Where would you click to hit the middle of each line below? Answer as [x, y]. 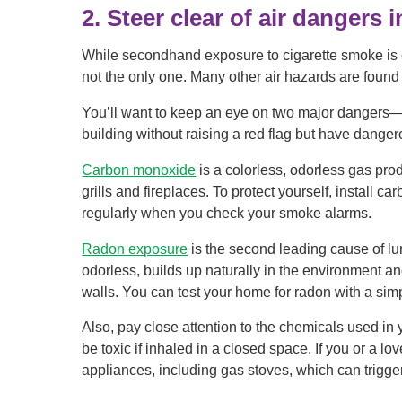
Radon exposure [135, 249]
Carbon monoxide [139, 170]
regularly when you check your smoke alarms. [227, 213]
